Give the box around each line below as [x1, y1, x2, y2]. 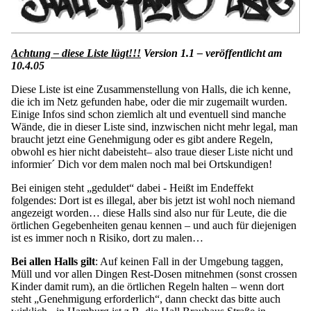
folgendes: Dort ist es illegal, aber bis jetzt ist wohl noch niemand [11, 194, 295, 207]
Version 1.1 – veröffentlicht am [144, 47, 282, 60]
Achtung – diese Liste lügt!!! [11, 47, 141, 60]
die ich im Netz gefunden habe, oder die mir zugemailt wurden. [11, 96, 287, 108]
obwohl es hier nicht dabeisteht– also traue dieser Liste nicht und [11, 146, 293, 158]
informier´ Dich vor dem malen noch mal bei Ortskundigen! [11, 158, 272, 171]
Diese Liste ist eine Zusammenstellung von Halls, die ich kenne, [11, 83, 291, 96]
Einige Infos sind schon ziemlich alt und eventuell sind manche [11, 108, 286, 121]
